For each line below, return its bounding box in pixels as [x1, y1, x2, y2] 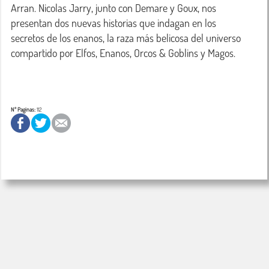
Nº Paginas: [11, 106, 35, 113]
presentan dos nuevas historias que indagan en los [11, 16, 216, 30]
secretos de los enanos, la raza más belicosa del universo [11, 31, 241, 45]
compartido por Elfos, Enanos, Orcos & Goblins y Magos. [11, 46, 235, 60]
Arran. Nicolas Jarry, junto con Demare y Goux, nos [11, 1, 216, 15]
